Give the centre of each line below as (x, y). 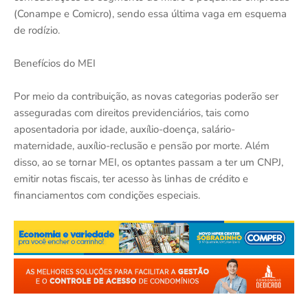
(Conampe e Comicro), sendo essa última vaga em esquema (150, 13)
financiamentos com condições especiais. (107, 195)
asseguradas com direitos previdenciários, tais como (131, 112)
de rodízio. (37, 30)
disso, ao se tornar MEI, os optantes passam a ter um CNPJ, (148, 162)
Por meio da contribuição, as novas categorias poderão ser (146, 96)
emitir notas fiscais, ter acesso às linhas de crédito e (131, 178)
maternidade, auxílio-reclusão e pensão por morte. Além (142, 145)
